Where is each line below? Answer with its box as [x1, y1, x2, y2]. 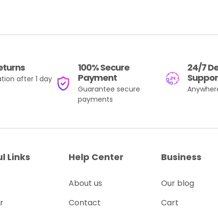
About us [69, 178, 102, 189]
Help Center [69, 151, 124, 163]
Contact [69, 197, 101, 208]
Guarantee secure [78, 84, 141, 94]
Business [161, 151, 201, 163]
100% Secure [78, 61, 130, 73]
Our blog [161, 178, 194, 189]
